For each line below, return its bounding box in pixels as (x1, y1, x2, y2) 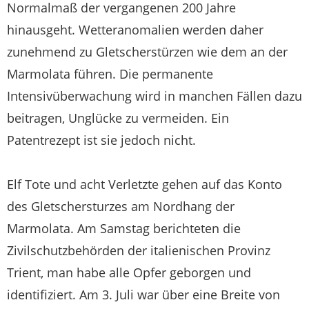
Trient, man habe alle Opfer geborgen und (7, 264, 251, 281)
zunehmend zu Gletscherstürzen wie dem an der (7, 43, 288, 61)
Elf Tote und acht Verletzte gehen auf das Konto (7, 176, 282, 193)
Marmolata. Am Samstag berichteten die (7, 220, 241, 237)
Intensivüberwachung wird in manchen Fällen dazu (7, 88, 302, 105)
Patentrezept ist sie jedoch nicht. (7, 132, 196, 149)
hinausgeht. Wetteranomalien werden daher (7, 21, 263, 39)
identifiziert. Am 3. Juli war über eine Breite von (7, 286, 280, 303)
